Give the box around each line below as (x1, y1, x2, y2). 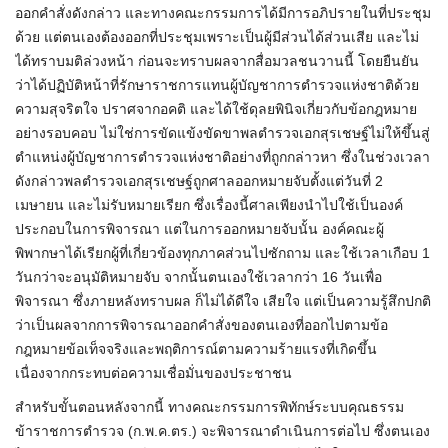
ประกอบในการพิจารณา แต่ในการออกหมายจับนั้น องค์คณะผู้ (15, 221, 384, 238)
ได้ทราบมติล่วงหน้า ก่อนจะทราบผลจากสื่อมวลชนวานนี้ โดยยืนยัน (15, 53, 419, 70)
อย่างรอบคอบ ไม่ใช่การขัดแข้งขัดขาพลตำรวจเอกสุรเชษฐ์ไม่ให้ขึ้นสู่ (15, 125, 430, 142)
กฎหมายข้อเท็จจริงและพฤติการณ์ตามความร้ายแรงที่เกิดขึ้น (15, 341, 377, 358)
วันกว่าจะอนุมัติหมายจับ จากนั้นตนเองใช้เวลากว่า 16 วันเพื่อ (15, 269, 382, 286)
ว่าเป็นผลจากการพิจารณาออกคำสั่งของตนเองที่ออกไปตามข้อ (15, 317, 388, 334)
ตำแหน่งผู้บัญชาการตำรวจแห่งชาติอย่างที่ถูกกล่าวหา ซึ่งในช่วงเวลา (15, 149, 430, 166)
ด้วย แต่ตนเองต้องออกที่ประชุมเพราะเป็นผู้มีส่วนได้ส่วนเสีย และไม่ (15, 29, 419, 46)
